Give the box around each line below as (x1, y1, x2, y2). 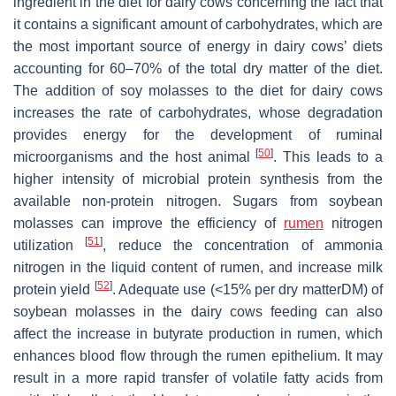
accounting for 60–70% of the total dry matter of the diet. (13, 60, 383, 76)
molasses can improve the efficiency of (13, 215, 285, 231)
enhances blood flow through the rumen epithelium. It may (13, 347, 383, 363)
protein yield (13, 281, 95, 297)
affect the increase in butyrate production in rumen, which (13, 325, 383, 341)
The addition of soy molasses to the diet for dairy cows (13, 82, 383, 98)
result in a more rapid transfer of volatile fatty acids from (13, 369, 383, 385)
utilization (13, 237, 86, 253)
